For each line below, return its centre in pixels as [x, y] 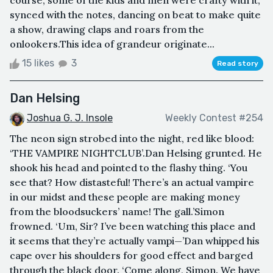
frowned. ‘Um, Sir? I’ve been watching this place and [133, 226]
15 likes [38, 63]
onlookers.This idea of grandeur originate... [112, 44]
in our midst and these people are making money [125, 197]
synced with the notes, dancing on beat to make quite [135, 15]
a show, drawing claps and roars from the [107, 30]
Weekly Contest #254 [214, 118]
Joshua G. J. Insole [70, 118]
